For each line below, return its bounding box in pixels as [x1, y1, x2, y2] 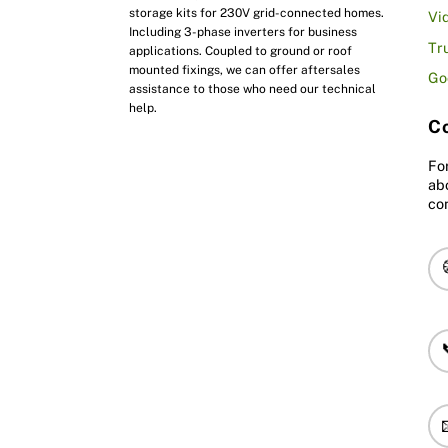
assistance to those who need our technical [129, 82, 377, 97]
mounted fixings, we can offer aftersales [129, 63, 361, 78]
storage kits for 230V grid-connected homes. [129, 6, 385, 21]
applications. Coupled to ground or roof [129, 44, 353, 59]
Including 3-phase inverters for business [129, 25, 358, 40]
